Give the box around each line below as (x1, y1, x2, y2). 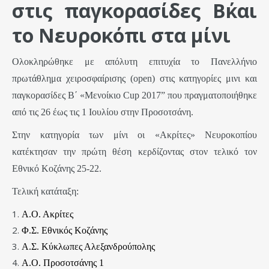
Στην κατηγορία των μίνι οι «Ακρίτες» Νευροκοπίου (12, 130, 257, 141)
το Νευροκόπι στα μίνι (12, 22, 231, 49)
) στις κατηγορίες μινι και (151, 73, 258, 84)
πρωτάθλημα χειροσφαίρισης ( (12, 73, 133, 84)
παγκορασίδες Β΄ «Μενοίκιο (12, 90, 123, 101)
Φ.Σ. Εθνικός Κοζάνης (22, 225, 107, 236)
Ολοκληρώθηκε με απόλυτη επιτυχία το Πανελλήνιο (12, 56, 257, 67)
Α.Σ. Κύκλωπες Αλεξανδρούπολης (22, 241, 155, 252)
